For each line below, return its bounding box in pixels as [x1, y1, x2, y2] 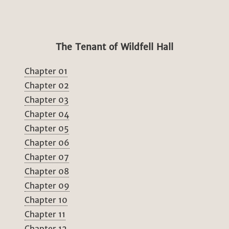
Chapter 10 [25, 195, 67, 205]
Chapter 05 [25, 123, 69, 134]
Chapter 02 [25, 80, 69, 91]
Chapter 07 [25, 152, 69, 163]
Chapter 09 [25, 180, 70, 191]
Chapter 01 [25, 66, 67, 77]
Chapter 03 [25, 95, 68, 105]
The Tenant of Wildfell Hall [56, 41, 173, 53]
